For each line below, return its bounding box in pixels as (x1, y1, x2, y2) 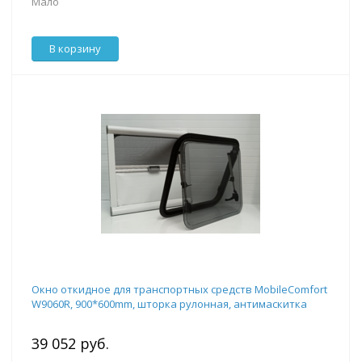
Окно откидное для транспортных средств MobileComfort (32, 282, 327, 297)
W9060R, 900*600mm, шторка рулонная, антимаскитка (32, 297, 307, 312)
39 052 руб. (32, 334, 109, 354)
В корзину (49, 41, 101, 57)
